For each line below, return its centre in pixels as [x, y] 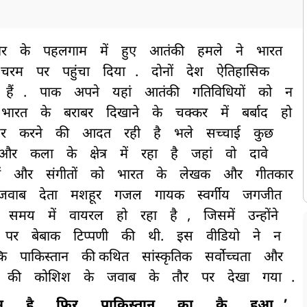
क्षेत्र [98, 155]
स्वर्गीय [213, 196]
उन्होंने [263, 217]
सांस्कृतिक [167, 258]
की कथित [105, 258]
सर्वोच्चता [228, 258]
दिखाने [123, 114]
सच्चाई [223, 135]
